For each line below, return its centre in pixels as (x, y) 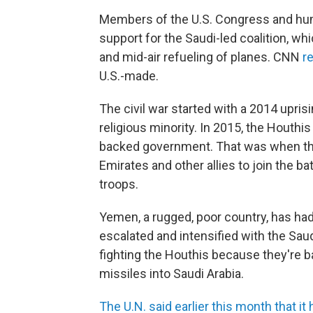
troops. (119, 184)
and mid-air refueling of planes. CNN (201, 57)
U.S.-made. (129, 76)
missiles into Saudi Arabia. (172, 274)
